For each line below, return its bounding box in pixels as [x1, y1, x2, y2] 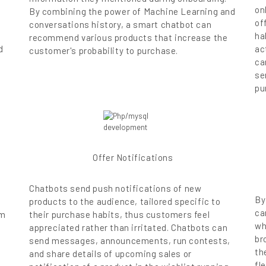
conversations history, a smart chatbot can [29, 19, 212, 30]
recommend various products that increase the [29, 32, 228, 43]
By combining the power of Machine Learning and [29, 6, 236, 17]
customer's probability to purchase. [29, 45, 179, 56]
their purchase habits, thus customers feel [29, 209, 210, 220]
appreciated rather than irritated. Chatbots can [29, 222, 228, 233]
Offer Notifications [93, 152, 173, 163]
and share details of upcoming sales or [29, 248, 192, 259]
